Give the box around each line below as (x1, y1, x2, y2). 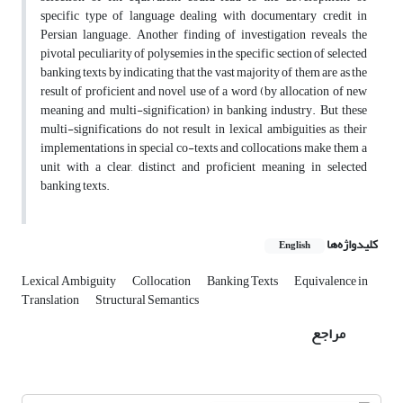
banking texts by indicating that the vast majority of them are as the (40, 60, 367, 85)
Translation (22, 288, 81, 313)
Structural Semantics (95, 288, 199, 313)
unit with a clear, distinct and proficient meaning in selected (40, 155, 367, 180)
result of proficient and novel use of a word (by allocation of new (40, 79, 367, 104)
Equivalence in (294, 269, 368, 294)
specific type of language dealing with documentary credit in (40, 4, 367, 29)
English (279, 237, 310, 255)
